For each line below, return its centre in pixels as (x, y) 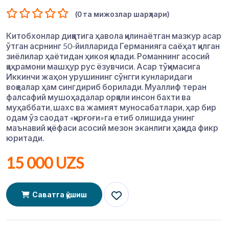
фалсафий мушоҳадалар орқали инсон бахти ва (98, 97)
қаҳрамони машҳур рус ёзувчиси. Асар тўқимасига (103, 66)
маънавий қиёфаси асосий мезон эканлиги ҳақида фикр (112, 128)
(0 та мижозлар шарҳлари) (122, 14)
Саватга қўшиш (60, 195)
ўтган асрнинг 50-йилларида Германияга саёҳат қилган (113, 46)
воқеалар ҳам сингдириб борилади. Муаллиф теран (106, 87)
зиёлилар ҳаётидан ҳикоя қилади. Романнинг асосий (108, 56)
